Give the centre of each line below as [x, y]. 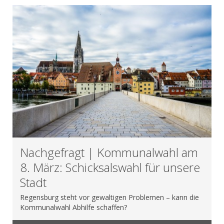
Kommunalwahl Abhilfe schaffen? [73, 207]
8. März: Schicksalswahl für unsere [110, 167]
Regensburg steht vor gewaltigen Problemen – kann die [109, 197]
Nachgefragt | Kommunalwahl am [109, 152]
